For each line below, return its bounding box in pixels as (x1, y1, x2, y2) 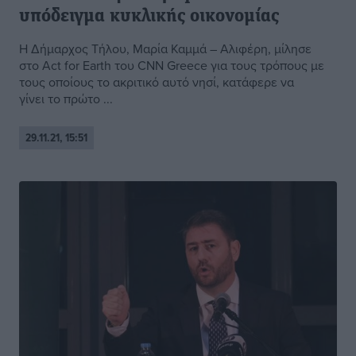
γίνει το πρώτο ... (19, 90, 113, 108)
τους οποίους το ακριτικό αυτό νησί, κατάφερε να (19, 73, 294, 91)
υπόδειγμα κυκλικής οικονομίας (19, 7, 279, 27)
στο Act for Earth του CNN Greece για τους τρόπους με (19, 56, 324, 75)
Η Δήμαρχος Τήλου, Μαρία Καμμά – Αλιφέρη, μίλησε (19, 40, 311, 58)
